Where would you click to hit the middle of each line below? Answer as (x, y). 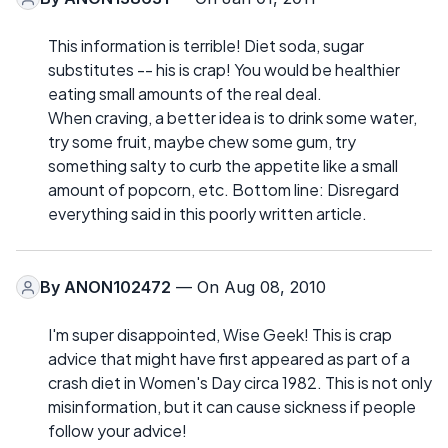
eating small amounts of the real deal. (185, 94)
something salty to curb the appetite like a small (223, 166)
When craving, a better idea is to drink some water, (232, 118)
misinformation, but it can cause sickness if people (232, 407)
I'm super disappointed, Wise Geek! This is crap (220, 335)
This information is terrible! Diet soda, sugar (206, 46)
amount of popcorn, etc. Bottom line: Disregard (223, 190)
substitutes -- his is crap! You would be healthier (224, 70)
